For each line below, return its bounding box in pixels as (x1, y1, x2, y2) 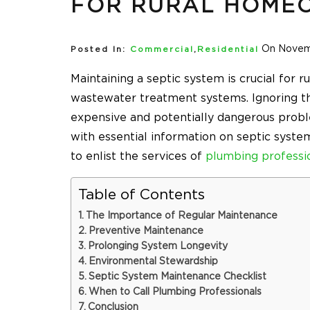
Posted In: (71, 46, 126, 54)
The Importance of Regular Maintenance (85, 211, 277, 221)
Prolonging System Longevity (87, 241, 228, 252)
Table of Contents (78, 188, 205, 203)
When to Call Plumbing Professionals (88, 287, 262, 298)
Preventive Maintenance (88, 226, 203, 237)
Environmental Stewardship (88, 257, 218, 267)
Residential (197, 46, 259, 54)
